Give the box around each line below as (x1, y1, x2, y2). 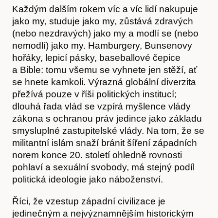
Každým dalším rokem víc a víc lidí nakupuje (12, 3, 198, 14)
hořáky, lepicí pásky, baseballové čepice (12, 52, 181, 63)
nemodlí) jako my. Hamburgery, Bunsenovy (12, 40, 192, 51)
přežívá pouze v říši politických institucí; (12, 89, 177, 99)
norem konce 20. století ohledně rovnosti (12, 149, 182, 160)
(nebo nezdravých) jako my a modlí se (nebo (12, 28, 199, 38)
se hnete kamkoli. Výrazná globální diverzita (12, 76, 196, 87)
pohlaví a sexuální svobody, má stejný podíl (12, 162, 195, 172)
